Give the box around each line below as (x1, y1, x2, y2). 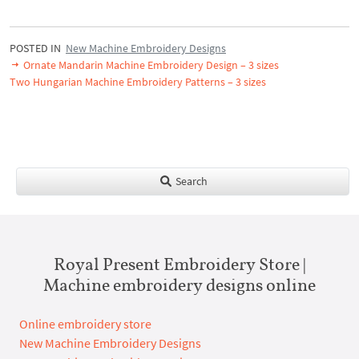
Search (172, 174, 208, 189)
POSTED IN (10, 41, 66, 56)
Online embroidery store (19, 316, 151, 333)
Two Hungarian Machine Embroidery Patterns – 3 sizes (10, 75, 266, 90)
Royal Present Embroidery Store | (53, 253, 306, 275)
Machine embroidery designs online (43, 274, 316, 296)
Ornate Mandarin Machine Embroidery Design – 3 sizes (21, 58, 279, 73)
